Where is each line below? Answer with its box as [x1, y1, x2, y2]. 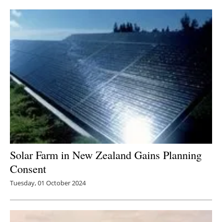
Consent [10, 161, 46, 176]
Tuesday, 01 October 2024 [10, 178, 86, 188]
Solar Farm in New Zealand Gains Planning [10, 147, 202, 163]
